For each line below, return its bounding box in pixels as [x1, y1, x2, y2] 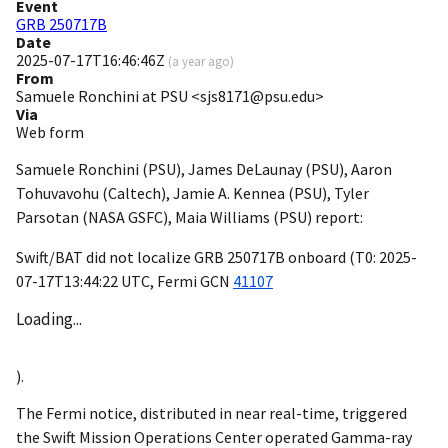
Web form [16, 122, 84, 143]
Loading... [16, 308, 82, 331]
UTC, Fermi [118, 271, 200, 292]
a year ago [172, 53, 230, 70]
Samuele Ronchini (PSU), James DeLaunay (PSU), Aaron [16, 159, 392, 180]
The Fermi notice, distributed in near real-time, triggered [16, 403, 407, 424]
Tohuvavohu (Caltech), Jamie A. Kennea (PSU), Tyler [16, 183, 369, 204]
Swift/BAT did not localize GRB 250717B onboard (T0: [16, 247, 379, 268]
